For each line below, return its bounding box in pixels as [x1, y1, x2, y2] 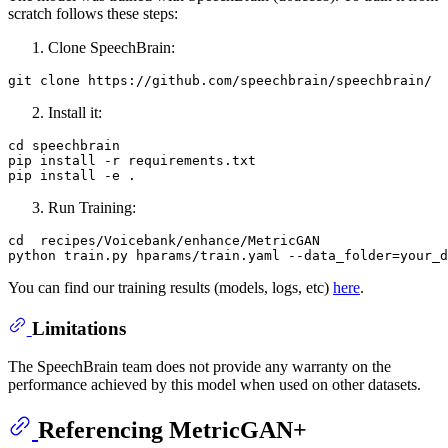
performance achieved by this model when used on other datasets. [8, 376, 421, 394]
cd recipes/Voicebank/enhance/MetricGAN [8, 233, 320, 248]
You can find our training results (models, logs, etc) [8, 279, 333, 296]
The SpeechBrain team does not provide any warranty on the [8, 358, 391, 376]
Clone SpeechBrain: [48, 39, 175, 56]
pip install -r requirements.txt [8, 153, 256, 168]
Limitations [31, 317, 126, 339]
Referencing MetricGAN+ [38, 417, 307, 444]
